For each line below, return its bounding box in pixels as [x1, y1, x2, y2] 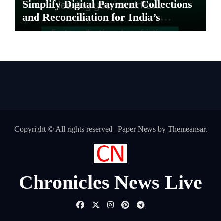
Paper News [117, 124, 156, 133]
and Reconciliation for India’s [22, 10, 160, 23]
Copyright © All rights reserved [14, 124, 114, 133]
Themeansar [167, 124, 205, 133]
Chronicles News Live [19, 171, 202, 193]
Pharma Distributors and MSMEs [22, 23, 181, 36]
